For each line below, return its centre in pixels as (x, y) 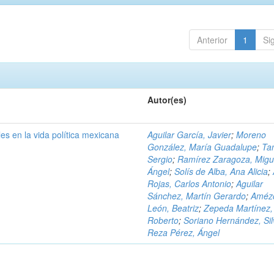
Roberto (163, 220)
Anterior (212, 40)
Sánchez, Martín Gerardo (197, 196)
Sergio (160, 159)
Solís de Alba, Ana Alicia (221, 171)
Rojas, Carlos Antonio (190, 183)
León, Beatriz (173, 208)
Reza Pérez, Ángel (184, 232)
